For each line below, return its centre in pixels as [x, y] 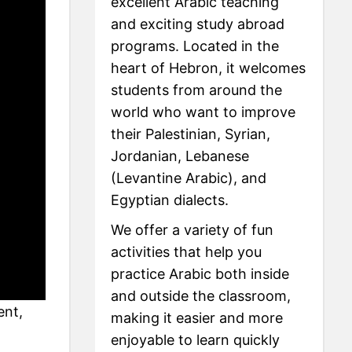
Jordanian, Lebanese [180, 156]
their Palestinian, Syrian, [191, 134]
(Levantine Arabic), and [189, 178]
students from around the [197, 90]
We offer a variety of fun [192, 229]
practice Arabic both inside [200, 273]
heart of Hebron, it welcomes [209, 68]
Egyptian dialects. [170, 200]
